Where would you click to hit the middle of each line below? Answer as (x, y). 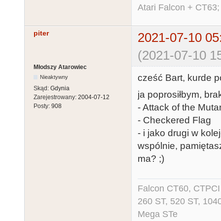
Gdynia (60, 88)
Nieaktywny (54, 77)
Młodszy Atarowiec (60, 67)
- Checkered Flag (174, 120)
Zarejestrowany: (56, 97)
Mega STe (158, 214)
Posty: (42, 106)
